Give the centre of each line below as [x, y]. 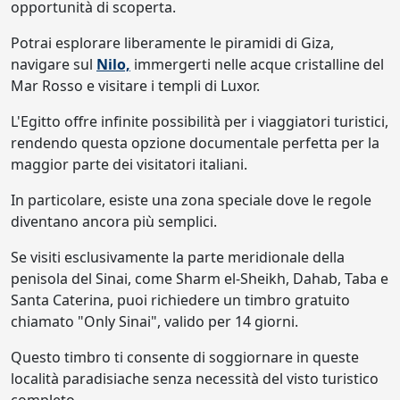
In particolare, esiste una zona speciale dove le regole [191, 200]
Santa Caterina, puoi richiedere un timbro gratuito [180, 300]
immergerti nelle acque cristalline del [257, 64]
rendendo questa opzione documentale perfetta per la [195, 143]
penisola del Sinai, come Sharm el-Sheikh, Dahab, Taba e [200, 279]
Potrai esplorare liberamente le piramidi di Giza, [172, 43]
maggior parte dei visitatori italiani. [129, 164]
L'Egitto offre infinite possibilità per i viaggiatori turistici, [200, 121]
